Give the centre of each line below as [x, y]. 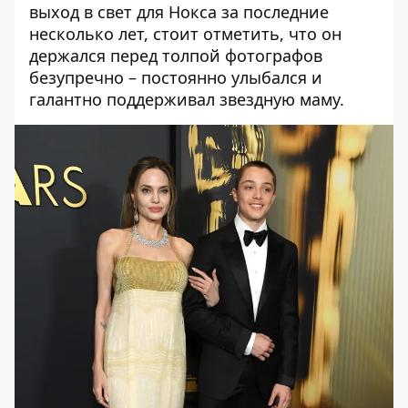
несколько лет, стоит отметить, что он [185, 34]
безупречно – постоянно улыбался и [176, 78]
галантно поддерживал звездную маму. [187, 100]
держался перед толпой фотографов [176, 56]
